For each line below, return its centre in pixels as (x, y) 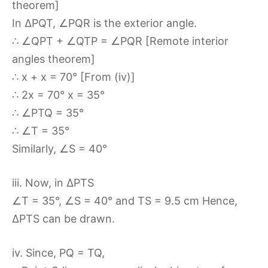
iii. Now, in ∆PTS (53, 183)
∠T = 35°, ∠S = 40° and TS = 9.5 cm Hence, (125, 201)
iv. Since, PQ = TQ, (58, 253)
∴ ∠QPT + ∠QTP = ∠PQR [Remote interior (120, 41)
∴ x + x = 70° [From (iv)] (74, 77)
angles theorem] (54, 59)
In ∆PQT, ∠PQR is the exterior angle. (104, 23)
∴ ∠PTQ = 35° (48, 113)
